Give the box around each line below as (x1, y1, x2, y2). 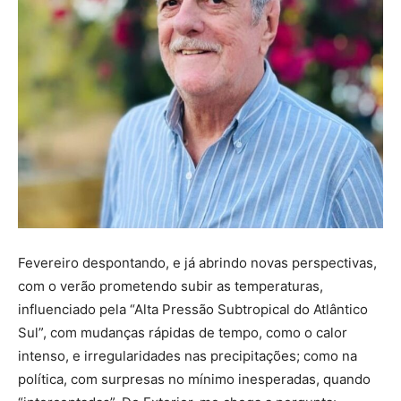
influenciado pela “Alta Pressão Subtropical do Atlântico (18, 301, 368, 319)
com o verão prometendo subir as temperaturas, (18, 277, 323, 295)
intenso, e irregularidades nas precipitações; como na (18, 347, 357, 365)
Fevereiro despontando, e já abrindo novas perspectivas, (18, 254, 377, 272)
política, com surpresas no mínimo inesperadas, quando (18, 371, 371, 388)
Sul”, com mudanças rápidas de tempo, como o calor (18, 324, 347, 342)
